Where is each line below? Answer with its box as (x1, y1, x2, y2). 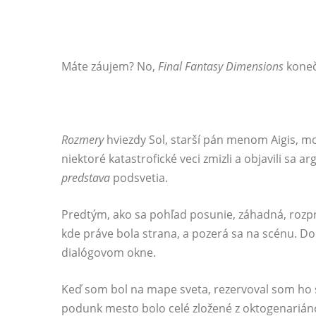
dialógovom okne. (61, 245, 156, 260)
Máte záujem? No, (61, 59, 158, 74)
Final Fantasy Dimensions (158, 59, 284, 74)
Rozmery (61, 132, 104, 147)
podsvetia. (110, 170, 168, 186)
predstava (61, 170, 110, 186)
